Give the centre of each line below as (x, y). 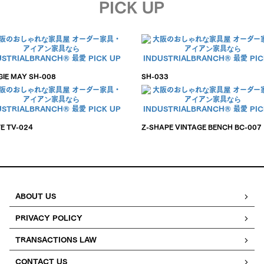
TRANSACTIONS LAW (56, 239)
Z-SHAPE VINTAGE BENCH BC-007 (201, 127)
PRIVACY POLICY (49, 217)
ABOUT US (36, 196)
